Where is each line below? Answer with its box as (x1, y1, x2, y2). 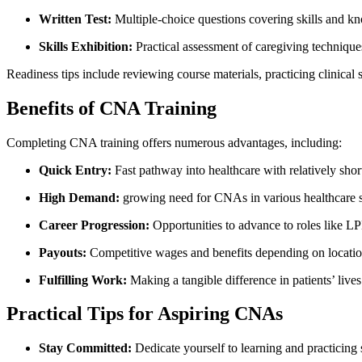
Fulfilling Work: (39, 272, 127, 287)
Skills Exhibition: (39, 39, 133, 53)
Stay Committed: (39, 341, 132, 356)
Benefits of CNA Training (6, 97, 217, 119)
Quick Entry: (39, 162, 112, 177)
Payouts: (39, 245, 86, 259)
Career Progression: (39, 217, 149, 232)
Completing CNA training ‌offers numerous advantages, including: (6, 135, 342, 149)
